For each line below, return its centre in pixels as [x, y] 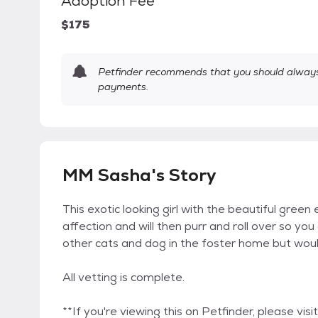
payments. [123, 87]
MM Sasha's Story [139, 175]
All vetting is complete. [124, 278]
